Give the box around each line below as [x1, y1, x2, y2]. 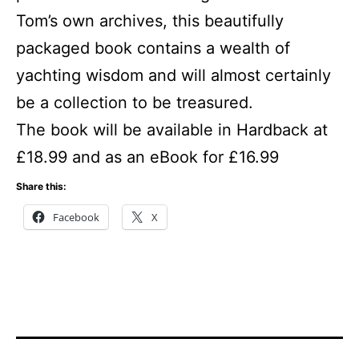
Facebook [53, 210, 99, 225]
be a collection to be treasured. [16, 93, 253, 113]
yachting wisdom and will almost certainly [16, 66, 331, 86]
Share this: [16, 180, 67, 193]
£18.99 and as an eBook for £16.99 [16, 147, 279, 167]
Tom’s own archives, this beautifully [16, 11, 284, 31]
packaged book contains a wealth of [16, 38, 290, 58]
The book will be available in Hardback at [16, 120, 328, 140]
